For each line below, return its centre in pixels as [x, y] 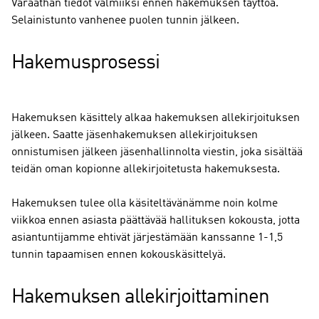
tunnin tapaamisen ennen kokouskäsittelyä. [119, 255]
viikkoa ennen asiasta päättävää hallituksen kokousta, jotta [156, 221]
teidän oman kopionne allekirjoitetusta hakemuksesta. [146, 170]
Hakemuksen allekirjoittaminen [140, 298]
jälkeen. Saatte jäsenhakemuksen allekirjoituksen [135, 136]
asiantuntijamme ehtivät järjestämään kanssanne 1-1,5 [147, 238]
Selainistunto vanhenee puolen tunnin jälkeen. [125, 21]
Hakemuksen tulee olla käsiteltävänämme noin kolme [145, 204]
